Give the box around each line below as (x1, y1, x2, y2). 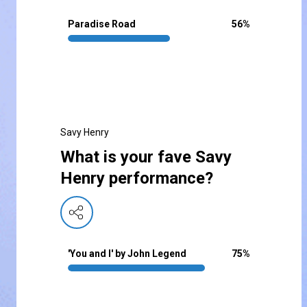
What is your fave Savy (60, 147, 232, 167)
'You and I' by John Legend (68, 248, 186, 260)
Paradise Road (68, 19, 136, 30)
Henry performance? (60, 169, 213, 188)
